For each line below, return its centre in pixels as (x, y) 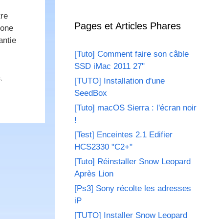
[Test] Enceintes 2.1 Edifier (123, 135)
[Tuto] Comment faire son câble (131, 54)
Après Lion (94, 174)
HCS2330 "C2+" (103, 147)
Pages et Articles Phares (128, 26)
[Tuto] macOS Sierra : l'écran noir (135, 108)
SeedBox (91, 93)
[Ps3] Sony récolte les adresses (133, 189)
